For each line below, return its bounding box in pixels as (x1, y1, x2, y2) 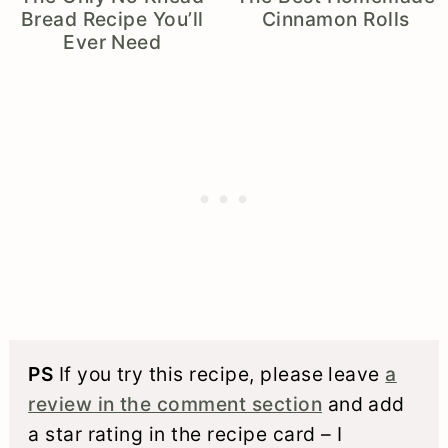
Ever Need (63, 29, 162, 54)
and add (322, 392, 405, 417)
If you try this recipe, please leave (53, 362, 386, 387)
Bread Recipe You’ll (20, 6, 204, 31)
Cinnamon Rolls (261, 6, 410, 31)
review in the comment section (28, 392, 323, 417)
